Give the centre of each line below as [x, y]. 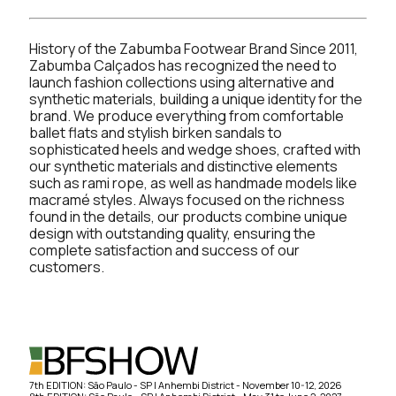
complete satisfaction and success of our [164, 250]
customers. [67, 267]
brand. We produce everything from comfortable [187, 115]
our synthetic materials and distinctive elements [183, 166]
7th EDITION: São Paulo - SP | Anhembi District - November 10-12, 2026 [186, 385]
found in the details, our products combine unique [188, 216]
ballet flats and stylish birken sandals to [156, 132]
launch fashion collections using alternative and [182, 82]
